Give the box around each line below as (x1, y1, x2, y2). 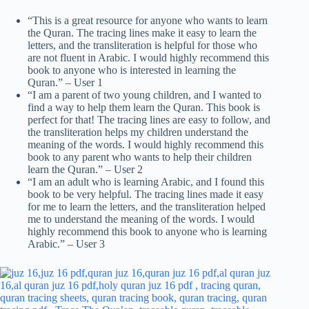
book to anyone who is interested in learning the (28, 64, 236, 77)
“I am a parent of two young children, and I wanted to (28, 89, 261, 101)
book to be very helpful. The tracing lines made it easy (28, 188, 263, 201)
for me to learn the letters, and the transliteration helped (28, 201, 266, 213)
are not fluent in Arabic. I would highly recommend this (28, 52, 269, 64)
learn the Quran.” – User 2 (28, 163, 143, 176)
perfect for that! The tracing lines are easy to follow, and (28, 114, 270, 126)
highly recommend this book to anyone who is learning (28, 226, 267, 238)
